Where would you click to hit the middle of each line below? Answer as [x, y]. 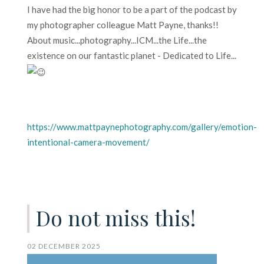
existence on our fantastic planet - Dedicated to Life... [132, 55]
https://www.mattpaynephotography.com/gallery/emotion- [142, 127]
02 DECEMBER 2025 [64, 246]
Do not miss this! [116, 218]
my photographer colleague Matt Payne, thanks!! [123, 25]
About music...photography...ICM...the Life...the [117, 40]
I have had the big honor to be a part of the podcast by [132, 9]
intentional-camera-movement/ [88, 142]
